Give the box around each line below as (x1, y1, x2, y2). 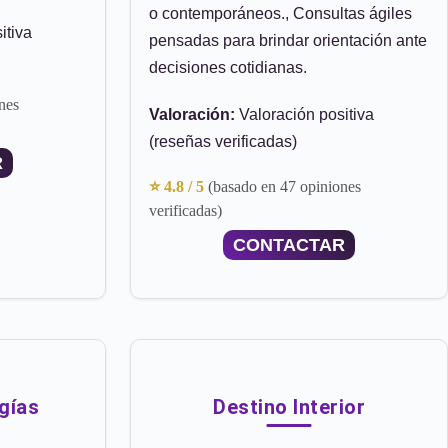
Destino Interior (213, 395, 365, 419)
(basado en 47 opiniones (208, 178, 361, 195)
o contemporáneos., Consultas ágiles (149, 5, 412, 22)
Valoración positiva (235, 106, 374, 123)
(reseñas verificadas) (149, 133, 297, 150)
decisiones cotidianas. (149, 59, 307, 76)
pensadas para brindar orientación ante (149, 32, 427, 49)
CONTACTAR (233, 235, 345, 255)
